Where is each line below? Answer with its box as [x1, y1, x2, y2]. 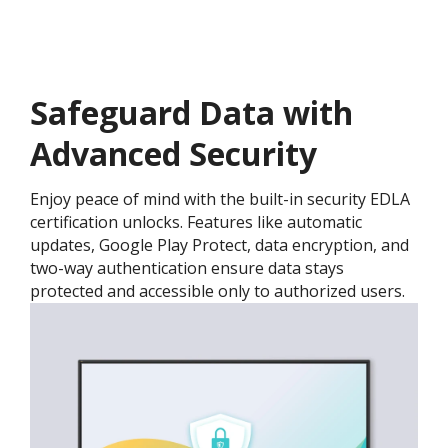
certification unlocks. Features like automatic [30, 211, 362, 234]
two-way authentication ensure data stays [30, 257, 344, 280]
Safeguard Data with [30, 91, 353, 135]
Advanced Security [30, 132, 317, 176]
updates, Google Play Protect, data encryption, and [30, 234, 409, 257]
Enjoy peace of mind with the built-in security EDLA [30, 188, 410, 211]
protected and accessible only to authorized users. [30, 280, 405, 303]
